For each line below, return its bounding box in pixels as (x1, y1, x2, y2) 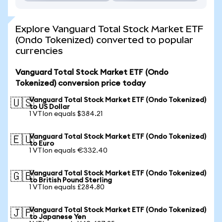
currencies (15, 46, 63, 56)
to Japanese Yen (29, 214, 86, 221)
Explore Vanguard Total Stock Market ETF (15, 24, 203, 34)
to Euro (29, 140, 54, 147)
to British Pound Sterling (29, 177, 112, 184)
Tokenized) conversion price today (15, 79, 146, 87)
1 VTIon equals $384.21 (29, 111, 103, 117)
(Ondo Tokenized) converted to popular (15, 35, 193, 45)
